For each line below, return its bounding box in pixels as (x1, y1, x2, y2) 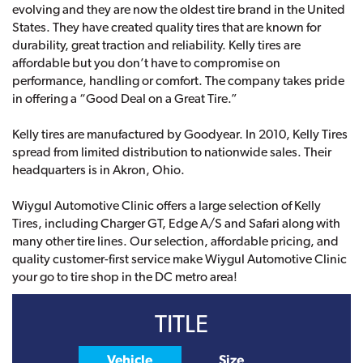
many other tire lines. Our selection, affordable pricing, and (12, 233, 339, 249)
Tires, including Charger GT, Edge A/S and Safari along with (12, 215, 340, 231)
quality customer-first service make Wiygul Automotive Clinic (12, 250, 347, 267)
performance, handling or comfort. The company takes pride (12, 72, 344, 88)
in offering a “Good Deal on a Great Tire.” (12, 90, 237, 106)
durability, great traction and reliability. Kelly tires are (12, 36, 301, 53)
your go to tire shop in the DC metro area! (12, 268, 237, 284)
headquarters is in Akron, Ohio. (12, 161, 185, 177)
